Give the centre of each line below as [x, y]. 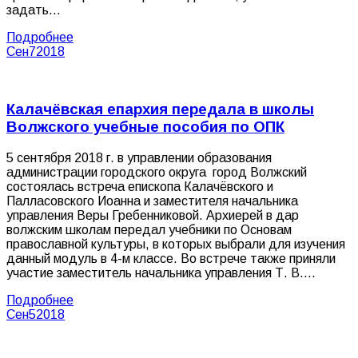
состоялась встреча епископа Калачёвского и [140, 186]
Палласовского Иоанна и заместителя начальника [152, 201]
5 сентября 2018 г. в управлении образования [139, 157]
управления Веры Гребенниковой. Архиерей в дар [153, 215]
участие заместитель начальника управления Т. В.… [161, 272]
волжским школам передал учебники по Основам [149, 229]
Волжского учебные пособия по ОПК [145, 127]
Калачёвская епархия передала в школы [160, 109]
